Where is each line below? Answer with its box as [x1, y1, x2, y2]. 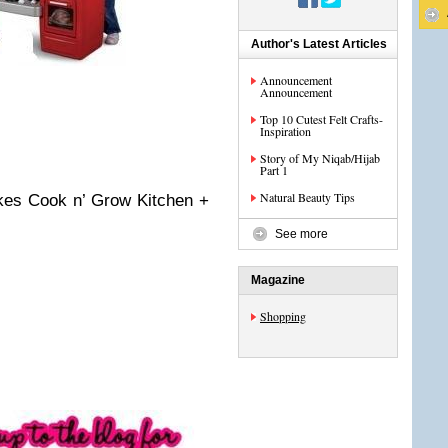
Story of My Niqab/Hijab [260, 150, 380, 166]
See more [275, 227, 328, 241]
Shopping [260, 308, 306, 324]
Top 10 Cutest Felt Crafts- [260, 111, 383, 127]
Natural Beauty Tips [260, 189, 355, 205]
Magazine [251, 273, 305, 287]
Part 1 [260, 162, 288, 178]
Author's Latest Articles [251, 37, 387, 51]
